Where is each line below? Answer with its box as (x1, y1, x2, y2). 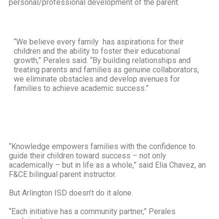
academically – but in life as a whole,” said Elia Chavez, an (9, 160, 206, 170)
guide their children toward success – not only (9, 151, 166, 160)
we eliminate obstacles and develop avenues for (14, 74, 180, 84)
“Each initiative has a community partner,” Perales (9, 206, 175, 216)
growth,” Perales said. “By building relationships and (14, 55, 191, 65)
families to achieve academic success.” (14, 83, 149, 93)
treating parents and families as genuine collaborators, (14, 65, 199, 74)
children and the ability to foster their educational (14, 46, 180, 56)
